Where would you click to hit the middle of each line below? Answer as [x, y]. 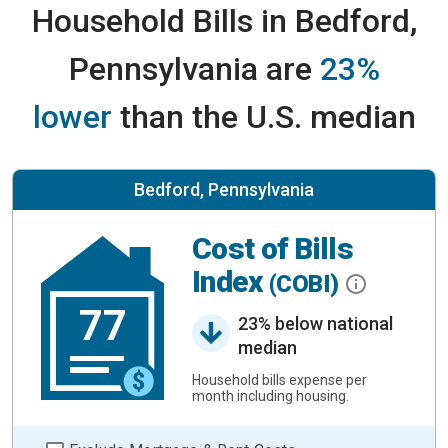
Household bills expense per [279, 379]
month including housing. [270, 395]
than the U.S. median [263, 117]
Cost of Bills [273, 249]
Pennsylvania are [194, 69]
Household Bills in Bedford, [224, 21]
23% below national [315, 323]
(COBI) [306, 284]
